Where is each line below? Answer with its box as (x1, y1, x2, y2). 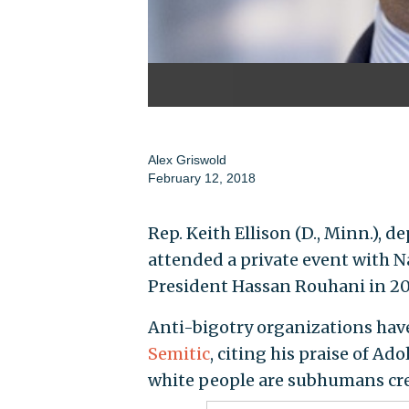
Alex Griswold (147, 152, 226, 168)
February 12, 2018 (147, 171, 256, 186)
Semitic (147, 343, 210, 365)
